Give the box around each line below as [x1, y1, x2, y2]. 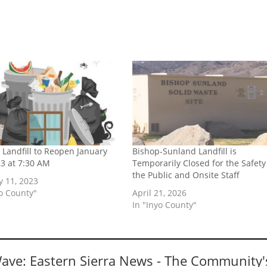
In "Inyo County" [132, 198, 197, 210]
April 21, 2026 [132, 187, 187, 198]
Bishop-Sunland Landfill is [132, 145, 237, 157]
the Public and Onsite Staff [132, 169, 240, 181]
